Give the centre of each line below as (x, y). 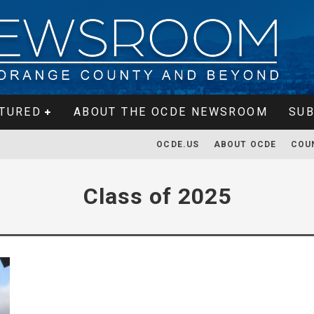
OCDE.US (178, 144)
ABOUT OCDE (245, 144)
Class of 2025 (157, 196)
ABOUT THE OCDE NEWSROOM (170, 112)
